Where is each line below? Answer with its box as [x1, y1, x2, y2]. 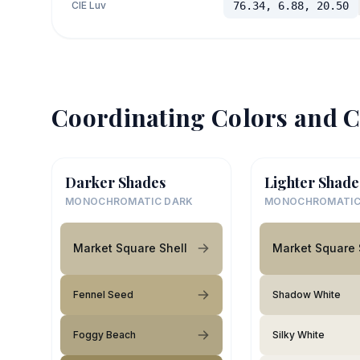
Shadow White [272, 288, 341, 301]
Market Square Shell [73, 241, 187, 255]
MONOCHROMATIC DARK [65, 194, 194, 207]
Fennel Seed [73, 288, 133, 301]
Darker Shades [65, 172, 166, 192]
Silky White [272, 328, 325, 341]
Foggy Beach [73, 328, 136, 341]
